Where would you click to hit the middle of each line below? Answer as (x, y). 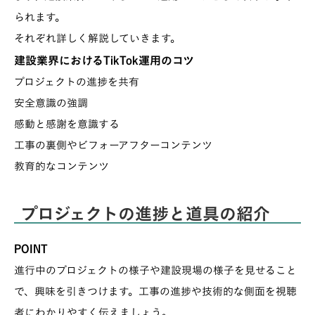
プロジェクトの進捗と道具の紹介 (146, 214)
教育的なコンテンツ (62, 167)
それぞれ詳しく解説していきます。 (97, 39)
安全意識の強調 (51, 103)
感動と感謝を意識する (67, 124)
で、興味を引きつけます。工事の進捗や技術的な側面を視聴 (155, 292)
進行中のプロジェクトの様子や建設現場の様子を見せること (155, 271)
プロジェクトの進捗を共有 (77, 82)
